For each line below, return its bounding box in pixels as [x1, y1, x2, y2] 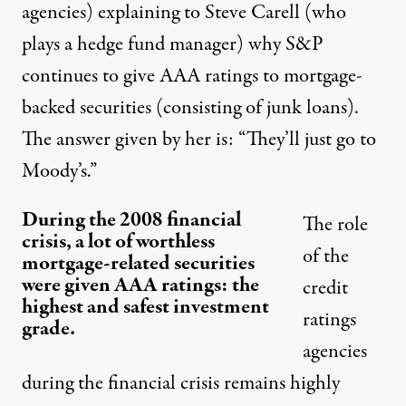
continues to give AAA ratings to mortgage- [22, 61, 362, 91]
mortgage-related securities [22, 248, 255, 278]
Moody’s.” [22, 156, 97, 186]
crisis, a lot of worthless [22, 227, 215, 256]
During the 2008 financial [22, 205, 241, 235]
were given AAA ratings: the [22, 270, 259, 300]
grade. [22, 314, 75, 343]
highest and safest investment [22, 292, 269, 322]
